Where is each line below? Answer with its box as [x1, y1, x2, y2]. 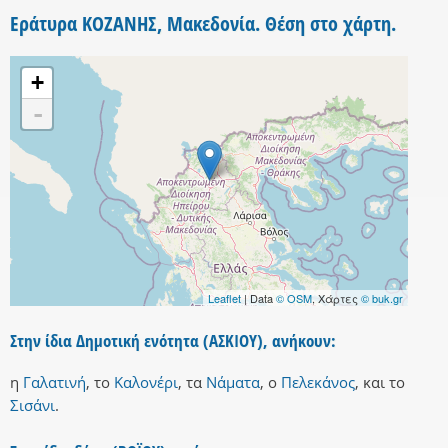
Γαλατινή [23, 372, 86, 393]
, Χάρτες [312, 290, 361, 307]
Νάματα [206, 372, 260, 393]
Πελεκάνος [281, 372, 355, 393]
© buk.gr [361, 290, 403, 307]
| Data [241, 290, 276, 307]
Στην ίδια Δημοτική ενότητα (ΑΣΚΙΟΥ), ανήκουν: [10, 329, 336, 353]
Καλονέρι [114, 372, 178, 393]
